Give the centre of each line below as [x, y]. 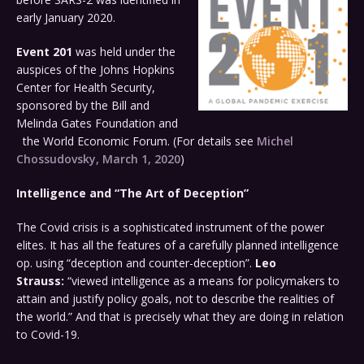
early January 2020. [66, 18]
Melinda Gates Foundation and [97, 123]
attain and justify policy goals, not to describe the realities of [175, 299]
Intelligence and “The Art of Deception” [132, 193]
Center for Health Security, [86, 88]
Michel [273, 141]
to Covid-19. [48, 335]
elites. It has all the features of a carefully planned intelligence [178, 245]
